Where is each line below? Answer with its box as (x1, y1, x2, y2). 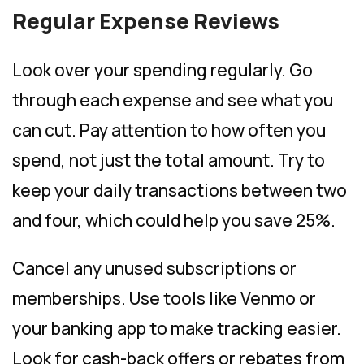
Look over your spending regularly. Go (12, 58, 313, 81)
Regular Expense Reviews (12, 6, 279, 36)
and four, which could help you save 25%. (12, 208, 336, 232)
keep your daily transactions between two (12, 178, 347, 201)
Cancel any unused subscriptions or (12, 256, 297, 279)
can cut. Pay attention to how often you (12, 118, 326, 141)
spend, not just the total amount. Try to (12, 148, 325, 171)
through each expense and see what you (12, 88, 333, 111)
